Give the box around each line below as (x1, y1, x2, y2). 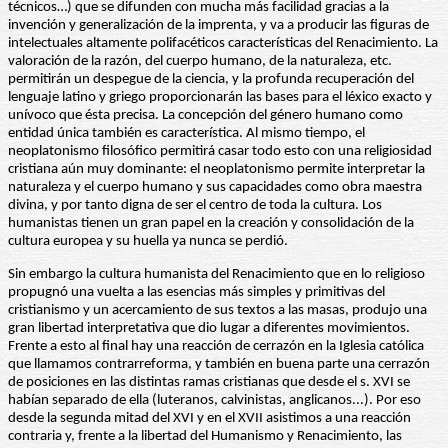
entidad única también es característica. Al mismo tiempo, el (8, 126, 365, 142)
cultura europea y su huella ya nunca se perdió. (8, 234, 288, 250)
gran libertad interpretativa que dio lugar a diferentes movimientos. (8, 321, 410, 337)
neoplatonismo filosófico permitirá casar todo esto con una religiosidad (8, 144, 432, 160)
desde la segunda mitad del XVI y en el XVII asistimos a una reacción (8, 411, 411, 427)
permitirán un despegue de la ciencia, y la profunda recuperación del (8, 72, 414, 88)
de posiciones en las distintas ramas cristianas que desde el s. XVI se (8, 375, 410, 391)
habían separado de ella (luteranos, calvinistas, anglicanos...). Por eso (8, 393, 421, 409)
